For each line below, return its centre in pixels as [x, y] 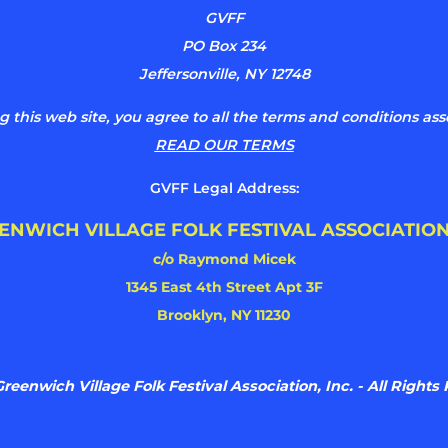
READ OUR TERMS [224, 144]
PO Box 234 [224, 45]
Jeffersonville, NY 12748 [224, 73]
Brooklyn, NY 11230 [224, 314]
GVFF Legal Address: [224, 187]
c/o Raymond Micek [224, 258]
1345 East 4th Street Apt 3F [224, 286]
